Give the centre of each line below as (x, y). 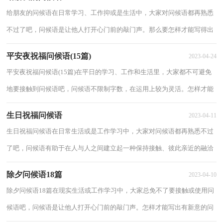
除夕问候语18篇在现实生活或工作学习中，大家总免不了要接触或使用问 (111, 190)
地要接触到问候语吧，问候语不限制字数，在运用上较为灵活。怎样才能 (110, 89)
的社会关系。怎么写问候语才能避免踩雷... (67, 165)
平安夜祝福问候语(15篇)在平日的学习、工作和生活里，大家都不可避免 (109, 72)
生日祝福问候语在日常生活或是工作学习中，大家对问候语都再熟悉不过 (110, 131)
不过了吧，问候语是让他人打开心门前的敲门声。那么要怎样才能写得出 (110, 29)
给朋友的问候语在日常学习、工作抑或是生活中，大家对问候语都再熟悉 (110, 12)
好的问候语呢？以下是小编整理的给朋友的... (70, 46)
